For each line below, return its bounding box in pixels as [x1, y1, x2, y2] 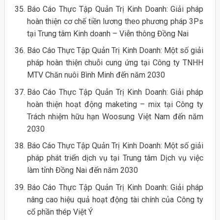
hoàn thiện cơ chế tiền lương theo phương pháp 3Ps [27, 16, 204, 26]
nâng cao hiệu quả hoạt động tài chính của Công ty [27, 195, 204, 205]
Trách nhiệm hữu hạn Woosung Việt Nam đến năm [27, 111, 204, 121]
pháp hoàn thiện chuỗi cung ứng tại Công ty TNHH [27, 58, 204, 68]
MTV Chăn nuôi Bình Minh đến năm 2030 [27, 70, 165, 80]
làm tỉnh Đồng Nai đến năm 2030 [27, 165, 138, 175]
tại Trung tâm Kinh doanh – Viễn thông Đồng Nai [27, 28, 189, 38]
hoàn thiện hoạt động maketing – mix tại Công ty [27, 99, 204, 109]
